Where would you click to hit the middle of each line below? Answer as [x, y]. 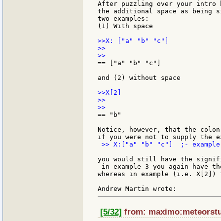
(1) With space [125, 26]
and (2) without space [139, 77]
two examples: [123, 18]
